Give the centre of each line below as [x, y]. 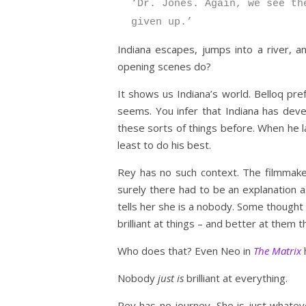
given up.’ [162, 22]
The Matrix [277, 251]
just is [171, 278]
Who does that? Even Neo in [185, 251]
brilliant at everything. [236, 278]
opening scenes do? [164, 66]
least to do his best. [164, 145]
